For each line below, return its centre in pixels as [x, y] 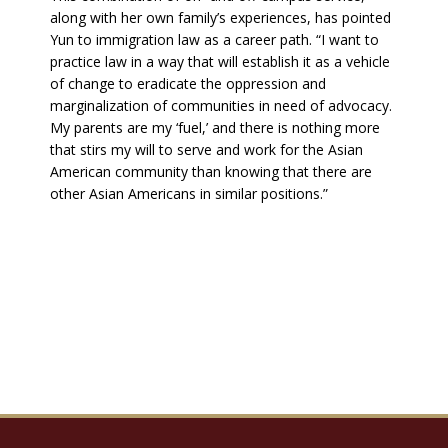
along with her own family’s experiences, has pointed [220, 17]
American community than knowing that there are [211, 171]
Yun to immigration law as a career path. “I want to [214, 39]
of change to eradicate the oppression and [188, 83]
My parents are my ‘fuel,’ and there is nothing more [215, 127]
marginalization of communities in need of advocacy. [223, 105]
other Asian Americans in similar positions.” [197, 193]
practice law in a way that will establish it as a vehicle [220, 61]
